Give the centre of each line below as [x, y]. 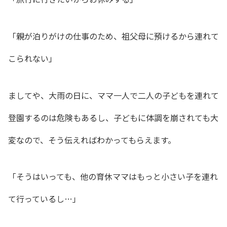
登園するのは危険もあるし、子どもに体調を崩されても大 [113, 117]
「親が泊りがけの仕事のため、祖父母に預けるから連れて [113, 36]
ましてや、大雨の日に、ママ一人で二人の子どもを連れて [113, 95]
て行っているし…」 [44, 199]
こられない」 [32, 58]
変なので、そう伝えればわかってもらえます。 [92, 140]
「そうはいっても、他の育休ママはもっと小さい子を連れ [113, 177]
